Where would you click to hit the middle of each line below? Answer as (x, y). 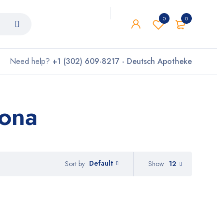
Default (101, 163)
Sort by (75, 163)
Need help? (31, 61)
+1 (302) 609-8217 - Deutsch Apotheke (122, 61)
